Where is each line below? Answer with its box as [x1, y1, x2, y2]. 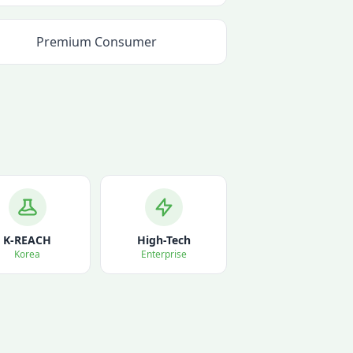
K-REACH [3, 232, 52, 247]
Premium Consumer [36, 33, 158, 50]
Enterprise [140, 247, 187, 261]
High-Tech [136, 232, 191, 247]
